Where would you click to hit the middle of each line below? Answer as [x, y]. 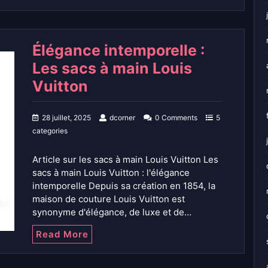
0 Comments [176, 117]
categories [50, 130]
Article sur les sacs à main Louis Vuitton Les [125, 159]
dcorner [122, 117]
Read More [62, 234]
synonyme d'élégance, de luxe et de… [112, 212]
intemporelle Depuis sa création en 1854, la [124, 185]
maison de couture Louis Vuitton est [109, 199]
